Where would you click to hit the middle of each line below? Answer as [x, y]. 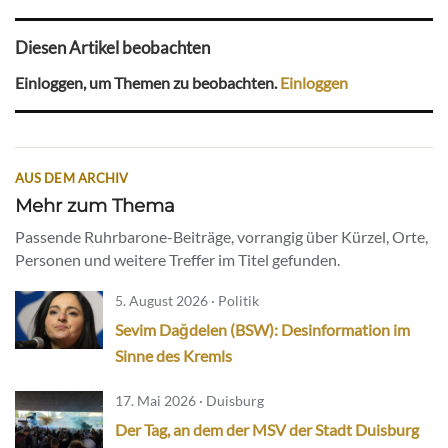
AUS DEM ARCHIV [72, 177]
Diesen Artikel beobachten [112, 47]
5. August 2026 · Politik [187, 300]
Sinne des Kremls [173, 355]
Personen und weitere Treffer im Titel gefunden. [177, 259]
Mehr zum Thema [95, 205]
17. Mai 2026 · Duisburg [189, 400]
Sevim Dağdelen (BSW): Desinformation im [262, 329]
